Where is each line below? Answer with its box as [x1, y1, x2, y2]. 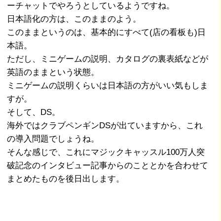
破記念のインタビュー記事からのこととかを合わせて [7, 160, 209, 170]
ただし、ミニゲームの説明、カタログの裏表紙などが [7, 54, 209, 64]
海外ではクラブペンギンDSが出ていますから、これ [7, 120, 203, 130]
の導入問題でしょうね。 [7, 134, 100, 144]
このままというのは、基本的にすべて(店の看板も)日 [7, 27, 206, 37]
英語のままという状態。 [7, 67, 100, 77]
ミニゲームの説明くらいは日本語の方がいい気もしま [7, 80, 209, 90]
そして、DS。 [7, 107, 61, 117]
